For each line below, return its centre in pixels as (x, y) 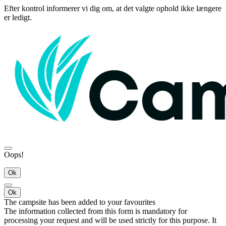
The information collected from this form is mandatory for (96, 211)
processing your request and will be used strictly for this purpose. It (110, 220)
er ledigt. (18, 18)
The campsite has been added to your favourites (80, 202)
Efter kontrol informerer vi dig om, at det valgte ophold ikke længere (113, 9)
